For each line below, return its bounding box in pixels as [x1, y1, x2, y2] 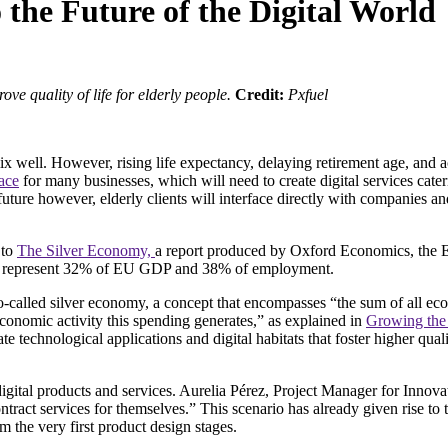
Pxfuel [288, 85, 328, 103]
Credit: [235, 85, 288, 103]
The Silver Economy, [17, 241, 155, 259]
